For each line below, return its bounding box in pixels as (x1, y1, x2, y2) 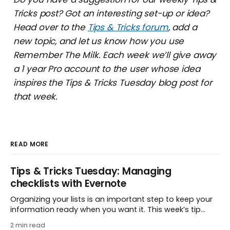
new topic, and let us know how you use (13, 35, 184, 48)
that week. (13, 90, 58, 103)
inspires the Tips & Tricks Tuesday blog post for (13, 76, 212, 89)
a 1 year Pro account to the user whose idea (13, 63, 200, 75)
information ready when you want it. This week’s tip (10, 204, 147, 215)
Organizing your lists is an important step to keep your (10, 194, 213, 205)
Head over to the (13, 21, 88, 34)
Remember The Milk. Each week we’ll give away (13, 49, 217, 62)
